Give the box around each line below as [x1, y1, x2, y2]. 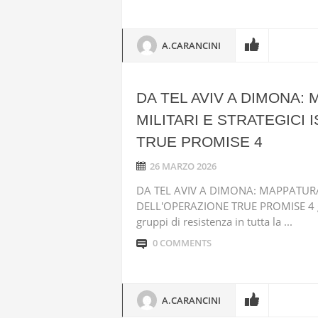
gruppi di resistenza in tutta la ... [136, 214, 292, 229]
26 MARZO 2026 [150, 160, 216, 172]
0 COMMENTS [153, 236, 212, 249]
